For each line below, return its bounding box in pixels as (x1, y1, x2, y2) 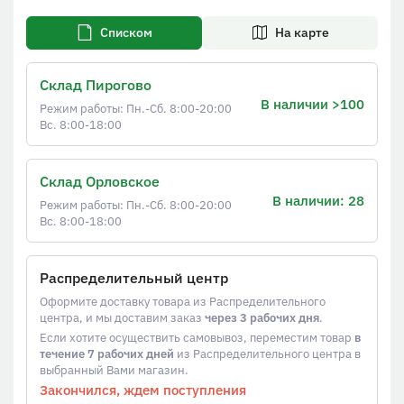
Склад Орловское (40, 172, 160, 191)
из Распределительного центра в (174, 345, 361, 361)
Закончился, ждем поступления (40, 381, 246, 399)
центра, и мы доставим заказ (40, 310, 205, 326)
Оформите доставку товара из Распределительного (40, 294, 326, 309)
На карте (275, 24, 329, 41)
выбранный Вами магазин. (40, 362, 188, 377)
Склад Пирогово (40, 76, 151, 95)
